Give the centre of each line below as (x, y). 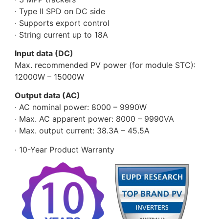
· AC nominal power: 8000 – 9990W (81, 107)
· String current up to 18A (61, 34)
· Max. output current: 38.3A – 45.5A (82, 131)
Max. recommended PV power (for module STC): (105, 65)
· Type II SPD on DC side (60, 11)
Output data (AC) (47, 96)
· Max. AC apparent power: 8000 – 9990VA (94, 119)
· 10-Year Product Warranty (65, 149)
